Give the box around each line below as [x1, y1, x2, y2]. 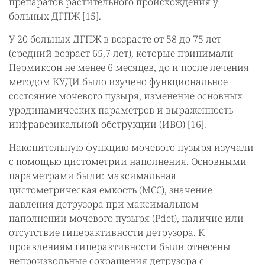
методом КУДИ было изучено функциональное [9, 75, 228, 88]
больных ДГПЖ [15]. [9, 9, 101, 22]
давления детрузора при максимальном [9, 198, 199, 211]
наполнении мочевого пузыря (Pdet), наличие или [9, 212, 244, 225]
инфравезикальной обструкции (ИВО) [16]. [9, 118, 206, 131]
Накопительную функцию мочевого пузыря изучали [9, 141, 254, 154]
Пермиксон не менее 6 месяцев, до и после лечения [9, 61, 249, 74]
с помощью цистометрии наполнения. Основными [9, 155, 247, 168]
